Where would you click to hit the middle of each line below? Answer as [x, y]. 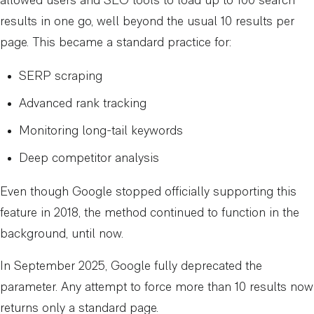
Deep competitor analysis [89, 158]
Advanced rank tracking [83, 104]
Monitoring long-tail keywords [101, 131]
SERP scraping [61, 76]
